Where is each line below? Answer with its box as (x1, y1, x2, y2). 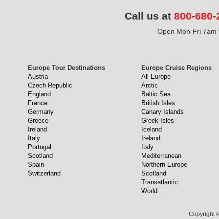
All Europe (141, 73, 171, 80)
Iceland (141, 126, 162, 133)
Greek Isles (141, 117, 174, 124)
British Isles (141, 99, 175, 107)
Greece (28, 117, 48, 124)
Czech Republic (28, 82, 72, 89)
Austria (28, 73, 48, 80)
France (28, 99, 47, 107)
